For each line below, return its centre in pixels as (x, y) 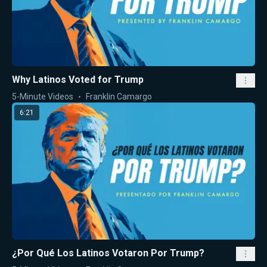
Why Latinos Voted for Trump (78, 80)
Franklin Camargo (119, 97)
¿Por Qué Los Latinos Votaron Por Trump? (108, 253)
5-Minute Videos (43, 97)
